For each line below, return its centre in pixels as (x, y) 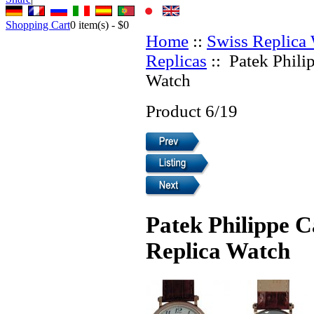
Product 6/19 (192, 111)
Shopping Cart (38, 25)
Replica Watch (218, 251)
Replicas (176, 60)
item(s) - (97, 25)
